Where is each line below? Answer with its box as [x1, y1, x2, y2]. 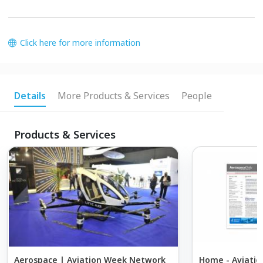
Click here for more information [20, 36, 140, 48]
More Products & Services [58, 89, 170, 102]
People [181, 89, 212, 102]
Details [14, 89, 46, 102]
